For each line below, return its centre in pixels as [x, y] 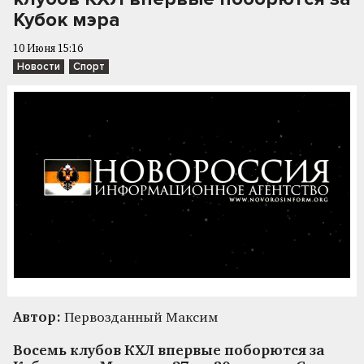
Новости [39, 67]
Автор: [37, 318]
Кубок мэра [67, 20]
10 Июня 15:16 [48, 49]
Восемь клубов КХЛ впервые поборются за [169, 351]
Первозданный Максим [139, 318]
